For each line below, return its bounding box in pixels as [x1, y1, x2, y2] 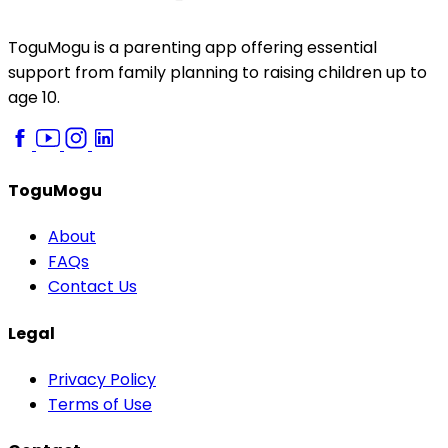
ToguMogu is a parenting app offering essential [8, 35, 377, 59]
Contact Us [48, 275, 137, 299]
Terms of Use [48, 392, 152, 416]
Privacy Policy [48, 367, 156, 391]
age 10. [8, 85, 60, 109]
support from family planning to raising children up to [8, 60, 427, 84]
